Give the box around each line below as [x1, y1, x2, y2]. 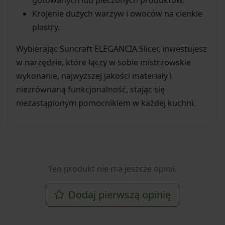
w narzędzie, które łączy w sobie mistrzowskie [16, 56, 191, 68]
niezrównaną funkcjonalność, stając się [16, 83, 165, 95]
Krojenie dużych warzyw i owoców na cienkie [32, 8, 202, 19]
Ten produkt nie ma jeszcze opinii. [48, 163, 177, 174]
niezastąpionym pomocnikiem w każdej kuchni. [16, 97, 195, 108]
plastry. [32, 21, 60, 33]
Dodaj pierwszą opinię [68, 187, 171, 201]
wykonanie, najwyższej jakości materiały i [16, 70, 172, 81]
